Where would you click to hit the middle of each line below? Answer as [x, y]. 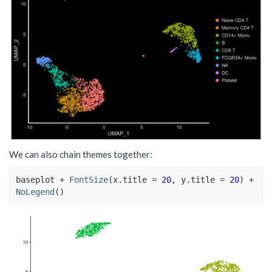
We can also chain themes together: [81, 154]
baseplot [35, 180]
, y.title [195, 180]
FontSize [89, 180]
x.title [132, 180]
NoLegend [35, 192]
